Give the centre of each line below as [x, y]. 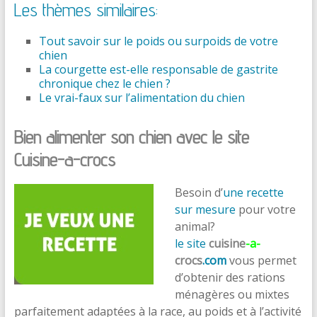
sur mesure [205, 209]
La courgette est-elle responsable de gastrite [158, 69]
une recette [253, 192]
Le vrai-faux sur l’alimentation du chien [142, 97]
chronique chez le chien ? [104, 83]
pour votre [265, 209]
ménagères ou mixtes [232, 294]
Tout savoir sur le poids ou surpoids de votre [158, 41]
